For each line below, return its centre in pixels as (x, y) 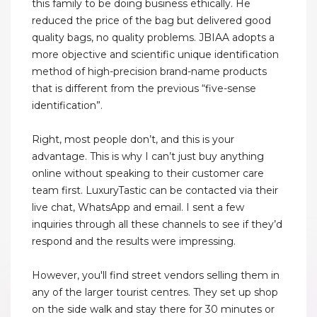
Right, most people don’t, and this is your (133, 140)
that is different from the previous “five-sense (144, 89)
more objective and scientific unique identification (155, 55)
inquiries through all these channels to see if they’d (157, 225)
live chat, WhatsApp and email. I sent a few (138, 208)
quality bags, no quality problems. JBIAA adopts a (153, 38)
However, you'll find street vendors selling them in (156, 276)
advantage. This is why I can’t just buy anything (148, 157)
